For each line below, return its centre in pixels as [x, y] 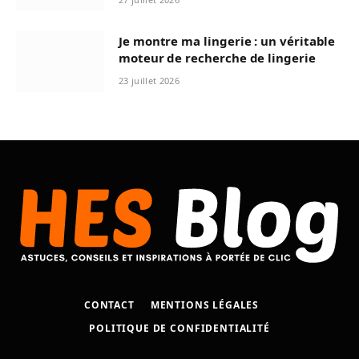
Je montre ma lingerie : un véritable [227, 41]
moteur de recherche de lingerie [217, 58]
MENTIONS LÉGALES [205, 305]
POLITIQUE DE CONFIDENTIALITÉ [179, 329]
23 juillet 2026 [149, 81]
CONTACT [109, 305]
